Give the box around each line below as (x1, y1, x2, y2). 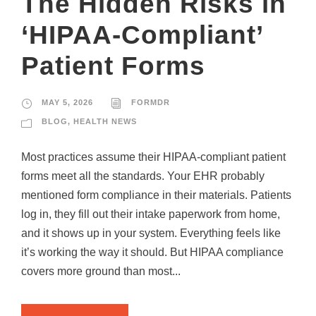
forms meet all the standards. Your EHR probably (21, 170, 265, 183)
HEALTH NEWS (73, 117, 137, 126)
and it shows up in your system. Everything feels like (21, 227, 281, 240)
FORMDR (131, 98, 170, 107)
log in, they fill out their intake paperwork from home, (21, 208, 280, 221)
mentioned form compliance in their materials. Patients (21, 189, 291, 202)
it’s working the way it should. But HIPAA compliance (21, 246, 284, 259)
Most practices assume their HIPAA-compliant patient (21, 151, 286, 164)
